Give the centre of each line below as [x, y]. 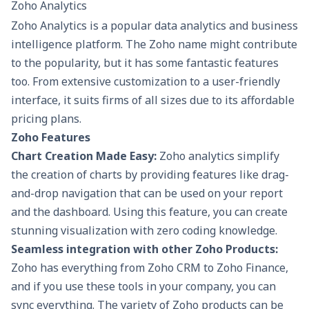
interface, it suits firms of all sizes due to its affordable [153, 100]
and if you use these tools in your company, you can [143, 286]
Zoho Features [51, 137]
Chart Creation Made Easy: [85, 156]
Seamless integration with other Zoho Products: [144, 249]
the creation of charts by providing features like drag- [150, 174]
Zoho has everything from [79, 267]
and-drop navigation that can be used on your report [147, 193]
